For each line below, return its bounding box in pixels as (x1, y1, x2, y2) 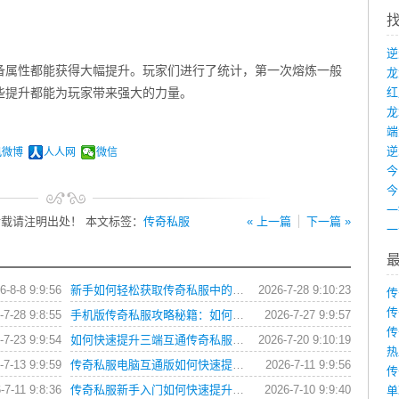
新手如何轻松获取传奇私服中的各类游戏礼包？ (232, 283, 244, 297)
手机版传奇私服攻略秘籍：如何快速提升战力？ (232, 308, 244, 322)
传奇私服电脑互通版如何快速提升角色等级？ (232, 358, 244, 371)
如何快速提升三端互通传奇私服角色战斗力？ (232, 333, 244, 346)
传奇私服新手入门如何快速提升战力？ (232, 383, 244, 396)
